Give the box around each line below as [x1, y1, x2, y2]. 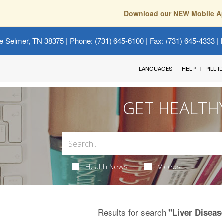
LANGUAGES [139, 64, 172, 72]
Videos [157, 162, 181, 171]
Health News [85, 162, 128, 171]
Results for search [97, 206, 168, 218]
